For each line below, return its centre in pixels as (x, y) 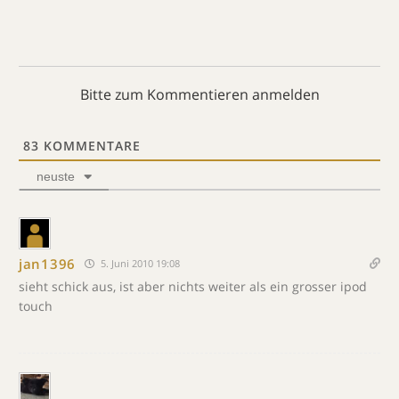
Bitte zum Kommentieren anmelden (199, 94)
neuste (56, 176)
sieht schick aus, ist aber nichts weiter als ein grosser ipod (193, 286)
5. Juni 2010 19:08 (138, 263)
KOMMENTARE (90, 146)
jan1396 (47, 263)
